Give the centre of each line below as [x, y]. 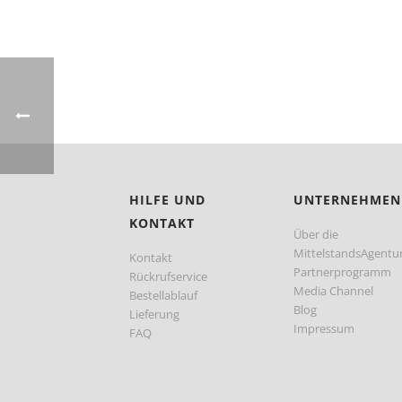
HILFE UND [167, 200]
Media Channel [334, 291]
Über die [316, 234]
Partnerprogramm [343, 272]
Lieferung [154, 314]
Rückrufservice [168, 276]
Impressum [324, 328]
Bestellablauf [163, 295]
